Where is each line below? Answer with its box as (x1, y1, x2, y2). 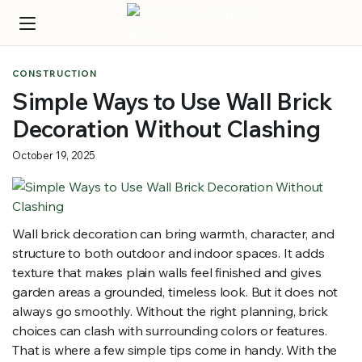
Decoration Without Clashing (12, 114, 321, 143)
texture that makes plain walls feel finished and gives (12, 264, 322, 280)
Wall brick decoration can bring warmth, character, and (12, 225, 335, 242)
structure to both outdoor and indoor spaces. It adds (12, 245, 325, 261)
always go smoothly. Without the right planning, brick (12, 303, 328, 319)
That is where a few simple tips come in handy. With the (12, 342, 338, 358)
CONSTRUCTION (12, 68, 97, 79)
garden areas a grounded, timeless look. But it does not (12, 284, 339, 300)
